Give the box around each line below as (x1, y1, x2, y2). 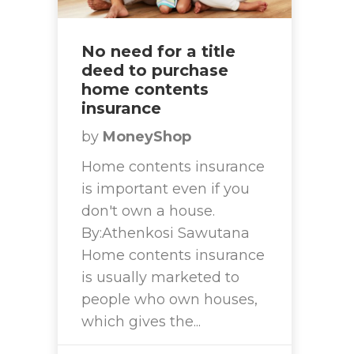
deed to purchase (81, 61, 228, 81)
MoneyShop (103, 128, 191, 146)
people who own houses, (81, 291, 258, 309)
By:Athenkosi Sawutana (81, 224, 250, 243)
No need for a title (81, 42, 235, 62)
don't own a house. (81, 202, 215, 220)
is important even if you (81, 180, 250, 198)
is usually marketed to (81, 269, 239, 287)
